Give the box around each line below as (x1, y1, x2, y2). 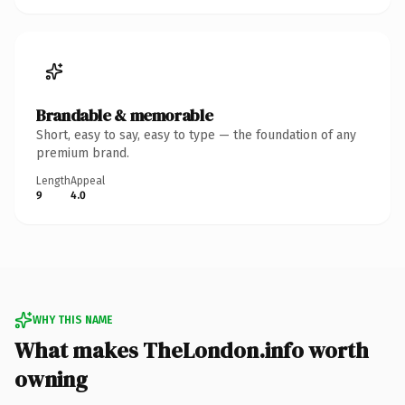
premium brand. (36, 145, 129, 161)
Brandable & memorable (36, 103, 213, 127)
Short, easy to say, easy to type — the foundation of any (36, 127, 356, 143)
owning (14, 363, 88, 394)
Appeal (71, 174, 105, 187)
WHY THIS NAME (33, 313, 112, 326)
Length (36, 174, 71, 187)
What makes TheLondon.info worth (14, 334, 369, 365)
